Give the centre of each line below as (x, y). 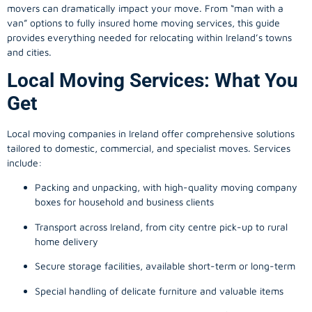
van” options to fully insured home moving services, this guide (143, 22)
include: (24, 163)
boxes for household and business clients (124, 202)
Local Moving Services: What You (153, 81)
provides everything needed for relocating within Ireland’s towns (149, 37)
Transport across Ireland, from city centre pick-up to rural (161, 226)
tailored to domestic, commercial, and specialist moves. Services (149, 148)
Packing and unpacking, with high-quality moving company (166, 187)
